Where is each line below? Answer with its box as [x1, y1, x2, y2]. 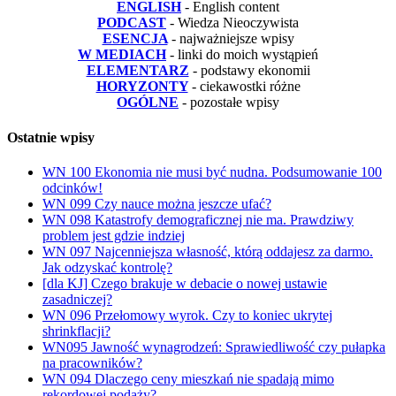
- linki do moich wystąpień [170, 47, 318, 63]
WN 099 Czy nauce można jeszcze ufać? [42, 195, 271, 211]
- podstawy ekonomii [192, 63, 310, 79]
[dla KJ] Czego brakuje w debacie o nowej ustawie [42, 275, 327, 291]
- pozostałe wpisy [182, 95, 279, 110]
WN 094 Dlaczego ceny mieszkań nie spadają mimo [42, 370, 334, 386]
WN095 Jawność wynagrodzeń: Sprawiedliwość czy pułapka [42, 339, 385, 354]
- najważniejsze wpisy [171, 31, 294, 47]
